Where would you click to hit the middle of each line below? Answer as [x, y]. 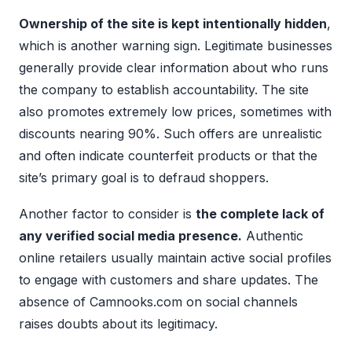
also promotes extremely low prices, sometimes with [175, 112]
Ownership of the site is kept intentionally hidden [173, 24]
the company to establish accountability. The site [164, 90]
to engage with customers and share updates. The [169, 280]
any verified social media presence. [130, 236]
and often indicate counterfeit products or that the [168, 156]
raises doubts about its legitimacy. [118, 324]
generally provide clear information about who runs [174, 68]
